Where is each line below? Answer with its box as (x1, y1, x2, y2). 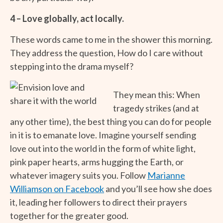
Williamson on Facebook (10, 183, 104, 194)
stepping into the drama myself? (10, 60, 133, 72)
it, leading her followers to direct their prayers (10, 196, 187, 208)
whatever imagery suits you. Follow (10, 169, 147, 181)
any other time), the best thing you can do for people (10, 115, 212, 127)
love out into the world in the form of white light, (10, 142, 196, 154)
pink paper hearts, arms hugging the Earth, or (10, 156, 184, 167)
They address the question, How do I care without (10, 47, 203, 58)
